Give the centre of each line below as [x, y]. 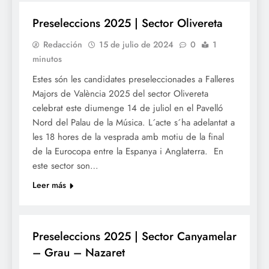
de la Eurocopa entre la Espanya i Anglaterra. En [128, 152]
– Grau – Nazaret [79, 253]
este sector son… [65, 166]
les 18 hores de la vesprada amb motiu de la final [128, 137]
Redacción [63, 45]
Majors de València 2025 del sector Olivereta [120, 94]
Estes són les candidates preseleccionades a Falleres [133, 80]
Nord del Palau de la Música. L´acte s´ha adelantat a [134, 123]
